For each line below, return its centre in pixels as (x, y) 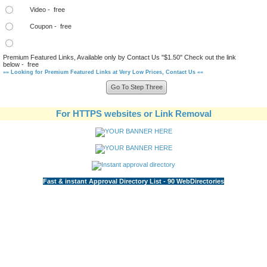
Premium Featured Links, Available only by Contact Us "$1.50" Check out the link (119, 58)
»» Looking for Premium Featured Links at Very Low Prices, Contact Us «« (103, 72)
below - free (21, 65)
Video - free (47, 10)
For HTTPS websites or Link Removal (133, 114)
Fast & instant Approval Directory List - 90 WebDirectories (133, 181)
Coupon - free (50, 27)
